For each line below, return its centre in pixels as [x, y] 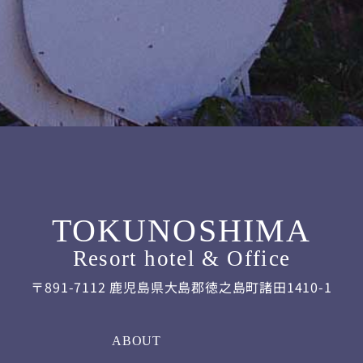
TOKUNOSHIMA [181, 231]
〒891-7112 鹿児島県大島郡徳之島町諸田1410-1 [181, 287]
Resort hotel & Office [181, 259]
